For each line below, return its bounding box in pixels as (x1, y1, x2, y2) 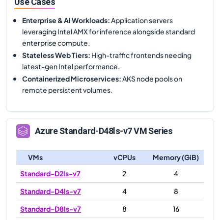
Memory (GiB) (153, 152, 199, 162)
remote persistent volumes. (22, 85, 112, 94)
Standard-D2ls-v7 (20, 168, 81, 178)
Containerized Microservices (22, 74, 119, 83)
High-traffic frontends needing (90, 50, 192, 59)
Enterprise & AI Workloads (22, 15, 108, 25)
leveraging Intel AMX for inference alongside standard (22, 27, 195, 36)
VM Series (132, 126, 173, 137)
